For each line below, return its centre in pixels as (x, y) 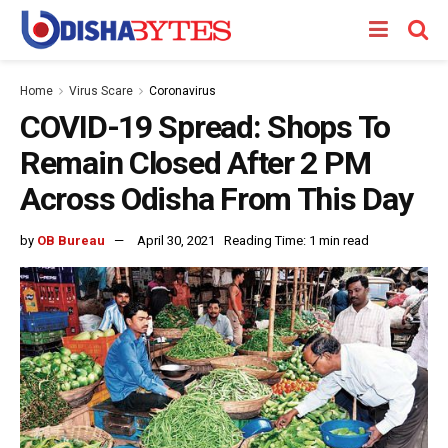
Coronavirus (182, 91)
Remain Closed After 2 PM (195, 163)
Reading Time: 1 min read (296, 240)
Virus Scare (101, 91)
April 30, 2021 (176, 240)
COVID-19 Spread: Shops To (205, 127)
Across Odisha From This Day (216, 199)
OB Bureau (71, 240)
